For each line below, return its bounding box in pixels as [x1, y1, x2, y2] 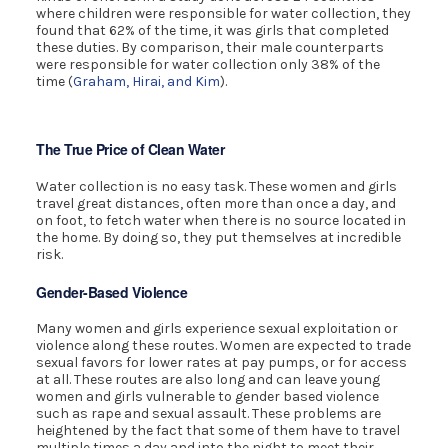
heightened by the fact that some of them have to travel [36, 422, 401, 440]
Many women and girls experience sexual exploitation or [36, 320, 399, 338]
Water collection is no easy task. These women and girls [36, 178, 398, 195]
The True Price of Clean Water [36, 139, 225, 160]
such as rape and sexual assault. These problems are [36, 405, 382, 423]
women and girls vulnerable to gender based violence [36, 388, 380, 406]
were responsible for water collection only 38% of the [36, 55, 381, 73]
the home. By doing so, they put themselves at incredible [36, 229, 402, 246]
